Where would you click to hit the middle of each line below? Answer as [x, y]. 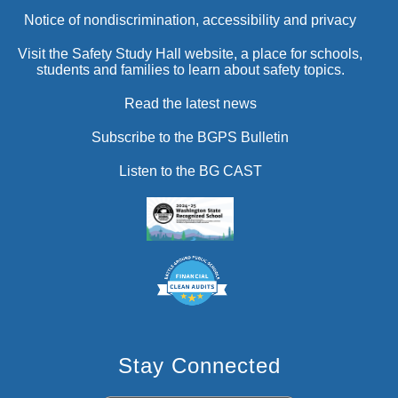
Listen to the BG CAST [190, 171]
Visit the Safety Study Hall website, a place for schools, [190, 54]
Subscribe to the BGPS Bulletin [190, 138]
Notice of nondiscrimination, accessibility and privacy [190, 20]
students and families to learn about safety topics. [190, 70]
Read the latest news [190, 104]
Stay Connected [199, 366]
